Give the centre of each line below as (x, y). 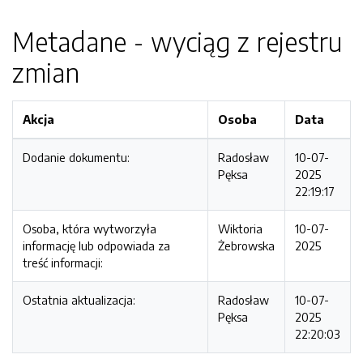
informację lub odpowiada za (96, 246)
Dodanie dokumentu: (76, 157)
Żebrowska (246, 246)
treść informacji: (63, 263)
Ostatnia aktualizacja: (79, 300)
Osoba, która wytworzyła (90, 228)
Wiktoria (240, 228)
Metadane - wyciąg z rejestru (177, 41)
